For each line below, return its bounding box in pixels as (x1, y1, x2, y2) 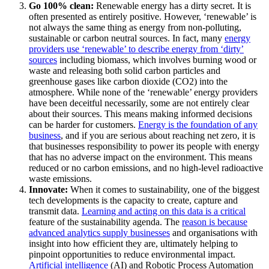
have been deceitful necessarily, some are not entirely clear (29, 98, 249, 109)
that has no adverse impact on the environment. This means (29, 152, 252, 163)
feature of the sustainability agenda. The (29, 217, 182, 228)
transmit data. (29, 206, 82, 217)
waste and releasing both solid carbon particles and (29, 65, 220, 76)
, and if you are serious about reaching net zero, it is (61, 130, 255, 141)
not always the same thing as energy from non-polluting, (29, 22, 241, 33)
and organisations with (170, 228, 258, 238)
